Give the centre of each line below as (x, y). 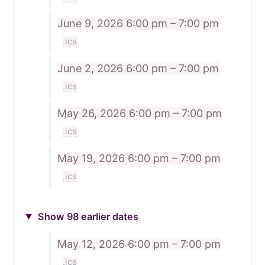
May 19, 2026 (92, 158)
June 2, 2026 (91, 68)
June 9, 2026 (91, 23)
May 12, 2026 (92, 244)
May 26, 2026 (93, 113)
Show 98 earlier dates (87, 216)
